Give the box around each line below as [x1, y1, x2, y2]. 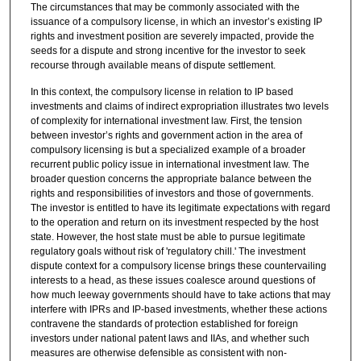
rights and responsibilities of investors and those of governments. [30, 187, 313, 199]
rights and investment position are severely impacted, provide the [30, 30, 314, 42]
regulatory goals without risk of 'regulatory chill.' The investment [30, 245, 305, 257]
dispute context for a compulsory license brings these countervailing [30, 259, 326, 272]
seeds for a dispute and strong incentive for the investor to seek [30, 44, 305, 56]
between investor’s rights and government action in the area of [30, 129, 302, 141]
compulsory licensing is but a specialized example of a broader [30, 143, 305, 156]
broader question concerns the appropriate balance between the [30, 172, 312, 185]
